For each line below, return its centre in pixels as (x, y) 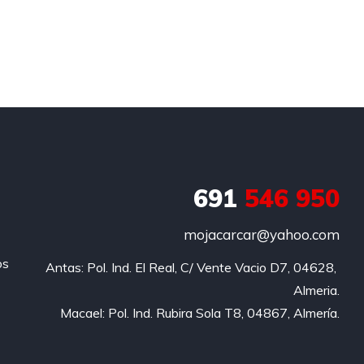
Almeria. (316, 290)
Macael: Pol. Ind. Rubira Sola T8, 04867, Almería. (199, 312)
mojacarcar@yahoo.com (261, 234)
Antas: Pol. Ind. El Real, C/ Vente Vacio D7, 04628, (191, 267)
